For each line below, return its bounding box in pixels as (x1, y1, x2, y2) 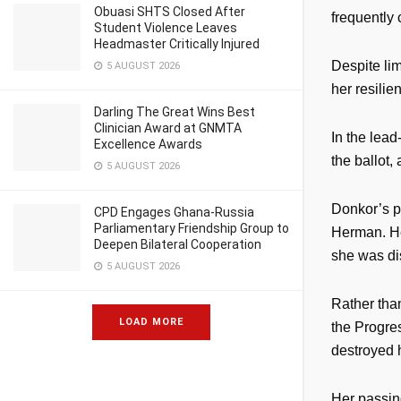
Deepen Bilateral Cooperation (94, 237, 261, 252)
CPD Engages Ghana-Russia (94, 205, 254, 219)
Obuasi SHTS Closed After (94, 4, 245, 19)
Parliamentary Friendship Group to (94, 221, 289, 235)
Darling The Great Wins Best (94, 105, 255, 119)
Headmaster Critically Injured (94, 37, 260, 51)
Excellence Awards (94, 137, 202, 151)
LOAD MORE (119, 316, 183, 328)
